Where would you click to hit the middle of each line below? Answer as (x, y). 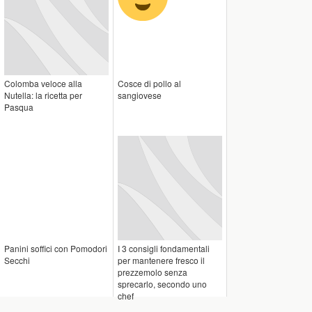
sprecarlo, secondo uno (162, 284)
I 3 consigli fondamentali (164, 248)
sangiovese (140, 95)
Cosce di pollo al (149, 83)
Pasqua (19, 107)
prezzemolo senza (153, 272)
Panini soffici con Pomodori (56, 248)
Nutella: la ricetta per (43, 95)
